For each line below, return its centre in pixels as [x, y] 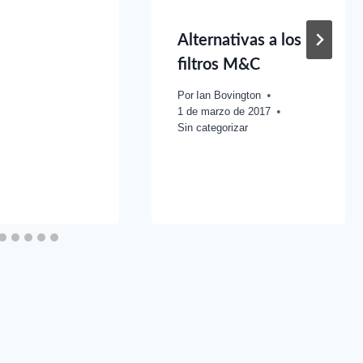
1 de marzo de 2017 [224, 111]
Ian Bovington [228, 95]
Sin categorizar [212, 127]
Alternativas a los [239, 40]
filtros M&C [218, 64]
